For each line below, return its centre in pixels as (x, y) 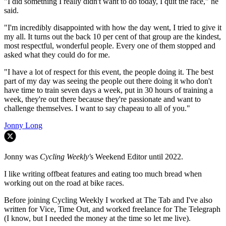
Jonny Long (23, 126)
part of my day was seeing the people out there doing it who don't (108, 81)
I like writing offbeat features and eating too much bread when (103, 174)
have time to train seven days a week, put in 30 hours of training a (108, 90)
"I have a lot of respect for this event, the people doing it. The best (109, 72)
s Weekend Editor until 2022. (137, 157)
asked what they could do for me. (57, 55)
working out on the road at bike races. (64, 183)
